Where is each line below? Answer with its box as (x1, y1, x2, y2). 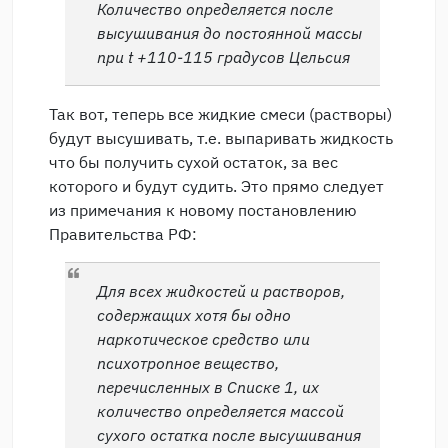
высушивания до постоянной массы (97, 23, 362, 44)
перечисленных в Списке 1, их (97, 377, 319, 398)
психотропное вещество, (97, 353, 279, 374)
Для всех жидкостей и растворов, (97, 281, 345, 302)
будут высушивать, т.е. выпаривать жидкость (49, 128, 393, 149)
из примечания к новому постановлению (49, 200, 357, 221)
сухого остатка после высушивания (97, 425, 361, 446)
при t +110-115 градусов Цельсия (97, 47, 350, 68)
